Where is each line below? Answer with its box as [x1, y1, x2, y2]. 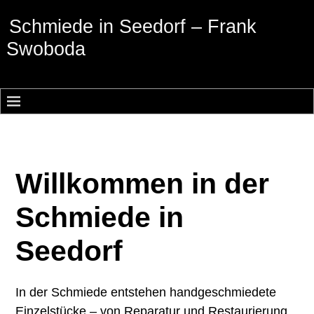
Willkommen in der [15, 168, 270, 200]
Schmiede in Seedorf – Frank [9, 16, 257, 38]
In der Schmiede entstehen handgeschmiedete [15, 285, 277, 299]
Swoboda [6, 39, 86, 60]
